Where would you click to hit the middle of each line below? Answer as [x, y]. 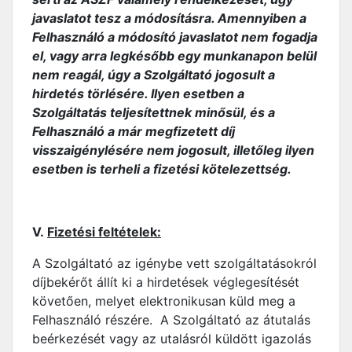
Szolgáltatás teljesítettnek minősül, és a [154, 112]
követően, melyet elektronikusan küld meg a [164, 301]
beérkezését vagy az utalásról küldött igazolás [172, 339]
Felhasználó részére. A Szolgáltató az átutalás [171, 320]
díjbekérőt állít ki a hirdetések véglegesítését [166, 282]
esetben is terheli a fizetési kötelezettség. [162, 169]
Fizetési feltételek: [104, 232]
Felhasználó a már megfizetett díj [134, 131]
